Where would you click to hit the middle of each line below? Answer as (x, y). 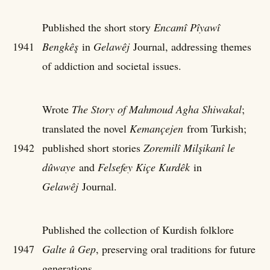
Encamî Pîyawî (187, 27)
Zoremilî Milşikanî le (189, 147)
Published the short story (98, 27)
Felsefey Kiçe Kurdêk (144, 167)
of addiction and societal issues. (112, 65)
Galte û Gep (69, 249)
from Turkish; (215, 128)
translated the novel (86, 128)
